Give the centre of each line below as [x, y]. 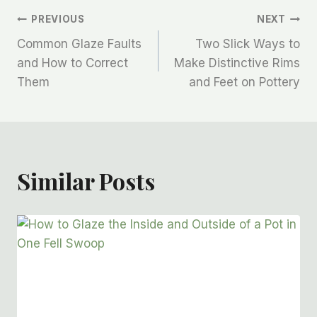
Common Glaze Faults [79, 44]
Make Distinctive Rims [237, 63]
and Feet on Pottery [244, 82]
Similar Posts [86, 180]
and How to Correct [73, 63]
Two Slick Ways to [248, 44]
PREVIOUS [58, 19]
